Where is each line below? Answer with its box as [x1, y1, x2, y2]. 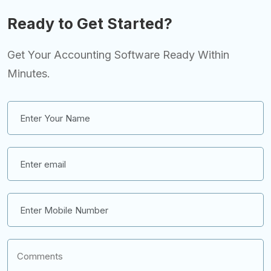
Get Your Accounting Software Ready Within [7, 48, 229, 62]
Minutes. [7, 67, 50, 80]
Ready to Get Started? [7, 15, 172, 33]
